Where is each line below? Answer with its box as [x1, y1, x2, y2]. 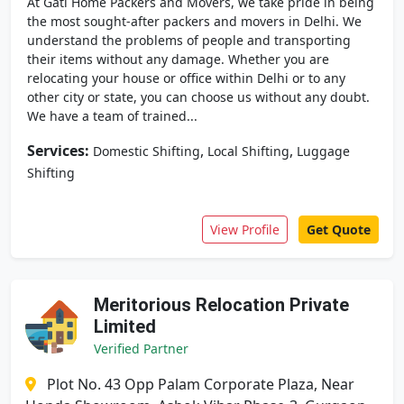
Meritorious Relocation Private [94, 294, 349, 316]
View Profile [210, 221, 280, 238]
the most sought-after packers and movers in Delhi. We [27, 13, 362, 30]
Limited [94, 316, 156, 337]
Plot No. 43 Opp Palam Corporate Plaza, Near [47, 374, 354, 394]
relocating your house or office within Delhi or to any [27, 69, 345, 87]
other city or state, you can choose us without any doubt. [27, 88, 370, 106]
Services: [27, 141, 89, 161]
